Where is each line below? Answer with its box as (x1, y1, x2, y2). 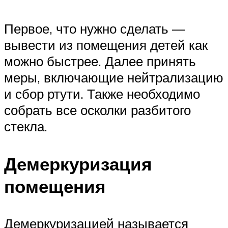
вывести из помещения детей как (4, 37, 208, 53)
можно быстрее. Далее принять (4, 53, 196, 70)
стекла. (4, 118, 47, 135)
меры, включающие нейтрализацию (4, 69, 223, 86)
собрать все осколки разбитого (4, 102, 191, 119)
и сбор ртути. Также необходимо (4, 85, 200, 102)
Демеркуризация (4, 152, 152, 175)
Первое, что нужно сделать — (4, 20, 185, 37)
